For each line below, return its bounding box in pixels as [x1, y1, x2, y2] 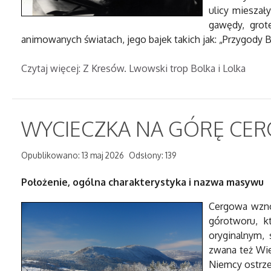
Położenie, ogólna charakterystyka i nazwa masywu [21, 176, 264, 188]
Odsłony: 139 [129, 150, 176, 160]
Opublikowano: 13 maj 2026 [21, 150, 124, 160]
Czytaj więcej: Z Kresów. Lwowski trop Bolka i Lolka [21, 62, 246, 74]
